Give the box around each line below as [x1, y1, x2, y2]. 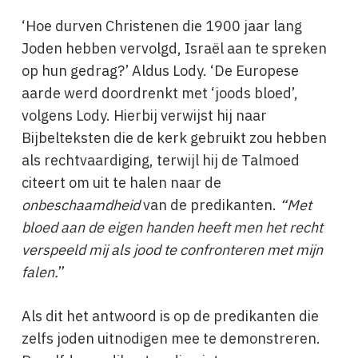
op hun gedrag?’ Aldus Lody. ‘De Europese [21, 60, 299, 82]
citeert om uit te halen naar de [21, 172, 221, 193]
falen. [21, 261, 58, 283]
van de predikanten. [139, 194, 280, 216]
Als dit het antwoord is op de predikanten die [21, 305, 319, 327]
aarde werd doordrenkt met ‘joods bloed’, [21, 82, 298, 104]
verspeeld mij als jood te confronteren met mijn [21, 239, 323, 261]
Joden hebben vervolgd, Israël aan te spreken [21, 38, 327, 59]
